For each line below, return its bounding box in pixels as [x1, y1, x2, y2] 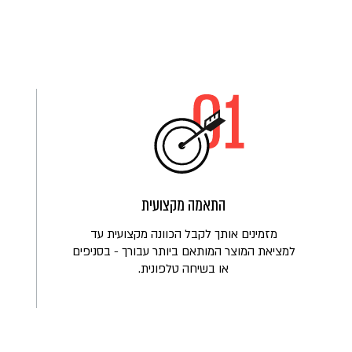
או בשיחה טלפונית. [138, 260, 229, 277]
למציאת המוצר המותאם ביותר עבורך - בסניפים [71, 243, 295, 259]
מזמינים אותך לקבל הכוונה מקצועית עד [90, 225, 277, 242]
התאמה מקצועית [141, 192, 225, 217]
